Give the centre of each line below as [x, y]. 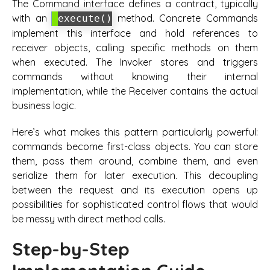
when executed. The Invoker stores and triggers [135, 62]
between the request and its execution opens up [135, 190]
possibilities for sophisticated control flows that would [135, 205]
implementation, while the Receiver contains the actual [135, 91]
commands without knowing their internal [135, 76]
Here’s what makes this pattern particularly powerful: [135, 132]
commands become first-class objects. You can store [135, 147]
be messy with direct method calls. [89, 219]
